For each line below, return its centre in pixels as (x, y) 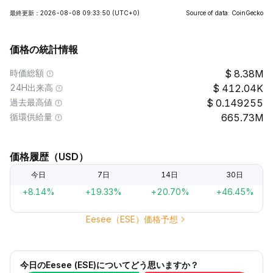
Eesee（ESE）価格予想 (132, 219)
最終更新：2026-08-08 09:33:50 (60, 13)
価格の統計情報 (44, 49)
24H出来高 (31, 87)
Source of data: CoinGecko (225, 13)
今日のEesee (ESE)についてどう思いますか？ (109, 265)
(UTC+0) (126, 13)
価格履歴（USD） (49, 157)
